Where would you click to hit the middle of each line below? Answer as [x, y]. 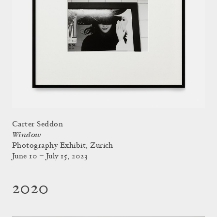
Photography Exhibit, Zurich [63, 146]
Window [27, 135]
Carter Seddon [38, 125]
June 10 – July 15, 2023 [50, 157]
